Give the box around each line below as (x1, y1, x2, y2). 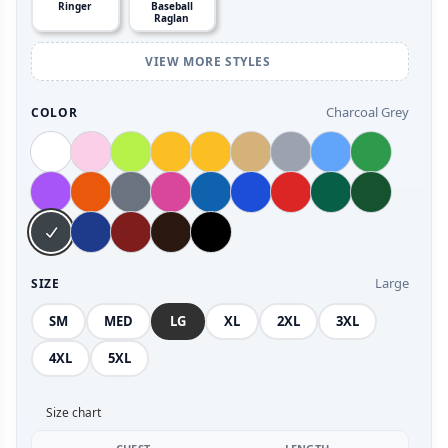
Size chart (46, 404, 101, 422)
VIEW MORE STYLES (144, 53, 275, 71)
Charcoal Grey (326, 103, 409, 122)
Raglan (154, 11, 190, 26)
